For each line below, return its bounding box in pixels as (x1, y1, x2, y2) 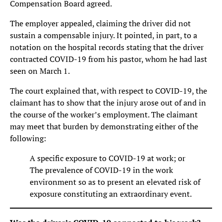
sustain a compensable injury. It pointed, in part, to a (10, 30, 197, 41)
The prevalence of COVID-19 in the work (30, 165, 173, 175)
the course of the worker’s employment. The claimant (10, 109, 198, 120)
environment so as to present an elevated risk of (30, 176, 200, 187)
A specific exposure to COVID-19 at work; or (30, 153, 185, 164)
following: (10, 133, 46, 144)
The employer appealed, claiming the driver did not (10, 18, 191, 29)
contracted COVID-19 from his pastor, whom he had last (10, 54, 207, 64)
